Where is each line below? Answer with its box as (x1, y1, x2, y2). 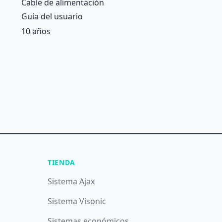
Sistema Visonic (47, 196, 106, 207)
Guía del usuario (21, 11, 83, 22)
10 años (21, 26, 51, 37)
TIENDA (47, 158, 76, 167)
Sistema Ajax (47, 176, 95, 187)
